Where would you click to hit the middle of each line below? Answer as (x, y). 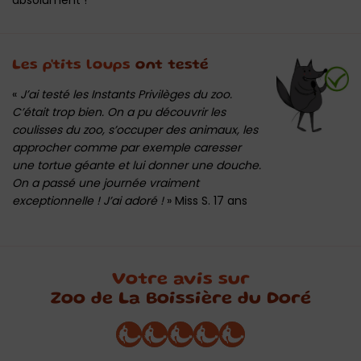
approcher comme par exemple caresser (127, 147)
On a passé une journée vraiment (106, 183)
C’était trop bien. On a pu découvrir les (119, 112)
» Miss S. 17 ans (205, 200)
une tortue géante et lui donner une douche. (137, 165)
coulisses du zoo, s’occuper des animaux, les (135, 129)
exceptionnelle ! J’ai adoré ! (88, 200)
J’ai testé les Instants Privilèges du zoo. (126, 94)
